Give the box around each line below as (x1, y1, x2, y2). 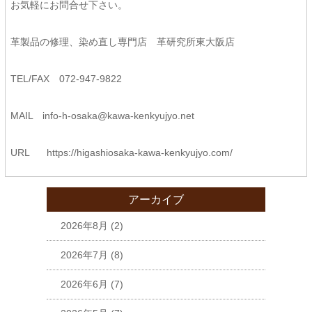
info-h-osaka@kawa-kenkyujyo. (42, 110, 180, 121)
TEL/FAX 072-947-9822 (10, 73, 132, 84)
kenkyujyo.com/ (164, 147, 233, 158)
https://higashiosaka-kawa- (46, 147, 164, 158)
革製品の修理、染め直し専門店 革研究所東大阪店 (10, 36, 244, 47)
